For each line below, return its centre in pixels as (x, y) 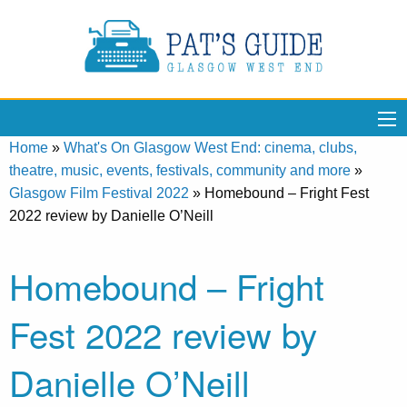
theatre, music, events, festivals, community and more (180, 170)
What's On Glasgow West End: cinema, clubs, (210, 148)
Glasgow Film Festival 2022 (99, 193)
